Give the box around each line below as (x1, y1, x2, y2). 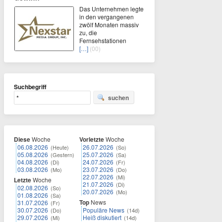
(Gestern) (51, 150, 74, 159)
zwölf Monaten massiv (79, 20, 139, 29)
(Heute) (51, 143, 69, 151)
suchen (108, 93, 129, 102)
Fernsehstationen (79, 36, 126, 45)
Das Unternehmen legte (79, 4, 144, 13)
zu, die (79, 28, 97, 37)
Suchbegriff (14, 82, 47, 91)
